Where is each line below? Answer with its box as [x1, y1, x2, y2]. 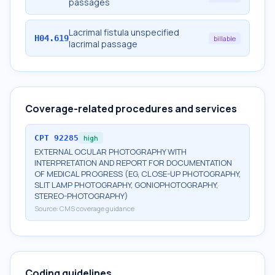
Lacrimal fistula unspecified [69, 26, 179, 38]
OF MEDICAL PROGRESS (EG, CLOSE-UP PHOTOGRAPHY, [34, 168, 241, 179]
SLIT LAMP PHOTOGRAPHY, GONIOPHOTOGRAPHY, [34, 179, 218, 190]
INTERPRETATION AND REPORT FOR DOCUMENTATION [34, 157, 232, 168]
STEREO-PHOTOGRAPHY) [34, 190, 128, 201]
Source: [34, 204, 60, 213]
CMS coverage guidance [60, 204, 134, 213]
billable [214, 33, 236, 43]
